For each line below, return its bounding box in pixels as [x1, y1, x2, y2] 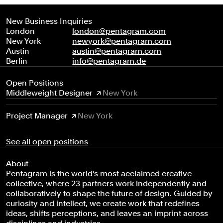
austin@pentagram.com [72, 46, 162, 56]
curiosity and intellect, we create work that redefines [6, 198, 200, 208]
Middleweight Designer [6, 88, 93, 98]
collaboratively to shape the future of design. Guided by [6, 188, 213, 198]
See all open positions [6, 136, 88, 146]
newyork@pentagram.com [72, 36, 172, 46]
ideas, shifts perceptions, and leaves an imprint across [6, 208, 208, 218]
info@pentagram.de [72, 56, 146, 66]
